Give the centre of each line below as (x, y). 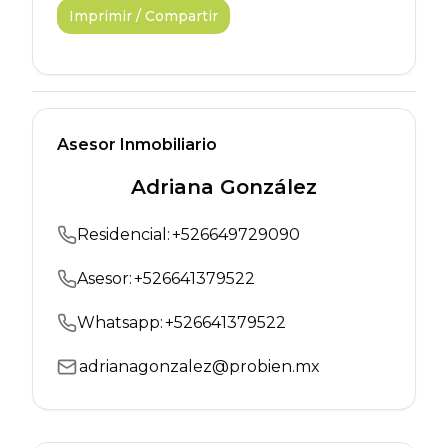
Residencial (122, 234)
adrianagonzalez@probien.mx (199, 366)
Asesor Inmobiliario (137, 144)
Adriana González (224, 187)
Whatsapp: (120, 322)
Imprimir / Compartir (143, 16)
